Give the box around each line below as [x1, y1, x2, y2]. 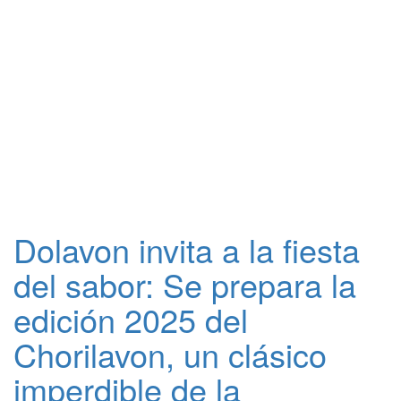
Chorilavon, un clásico [13, 331, 327, 377]
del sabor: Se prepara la [13, 261, 356, 307]
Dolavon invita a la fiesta [13, 226, 360, 272]
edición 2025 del [13, 296, 248, 342]
